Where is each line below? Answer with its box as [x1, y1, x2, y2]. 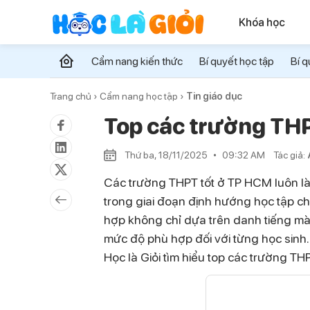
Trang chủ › [50, 89, 98, 102]
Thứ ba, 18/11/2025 [125, 148, 208, 161]
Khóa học [239, 15, 285, 29]
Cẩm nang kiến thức [91, 53, 183, 68]
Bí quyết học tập [199, 53, 274, 68]
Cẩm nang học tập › [100, 89, 184, 102]
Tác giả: [273, 148, 307, 161]
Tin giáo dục [186, 89, 242, 102]
